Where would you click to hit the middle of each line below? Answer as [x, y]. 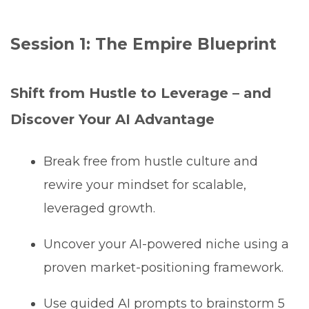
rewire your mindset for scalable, [145, 185]
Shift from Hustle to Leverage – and [141, 93]
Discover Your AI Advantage [112, 119]
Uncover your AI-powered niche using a [167, 244]
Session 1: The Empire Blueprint [143, 44]
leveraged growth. [100, 208]
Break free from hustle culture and [151, 161]
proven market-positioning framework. [164, 267]
